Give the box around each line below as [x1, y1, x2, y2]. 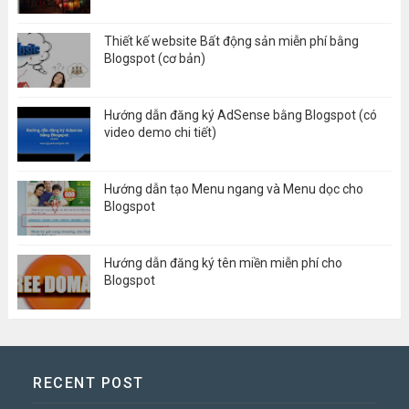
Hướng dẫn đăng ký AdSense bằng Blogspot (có [103, 107, 377, 122]
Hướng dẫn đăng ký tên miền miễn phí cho [103, 255, 342, 270]
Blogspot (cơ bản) [103, 50, 205, 66]
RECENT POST [33, 373, 144, 392]
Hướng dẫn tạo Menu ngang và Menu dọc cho [103, 181, 363, 196]
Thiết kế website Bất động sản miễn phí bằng [103, 33, 359, 48]
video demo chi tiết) [103, 124, 216, 140]
